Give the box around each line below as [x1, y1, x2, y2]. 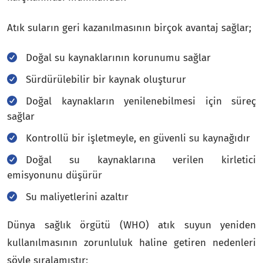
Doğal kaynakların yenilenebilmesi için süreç [26, 95, 256, 107]
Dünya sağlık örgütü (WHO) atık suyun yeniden [7, 218, 256, 231]
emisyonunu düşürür [7, 168, 102, 181]
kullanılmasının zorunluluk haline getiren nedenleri [7, 236, 256, 249]
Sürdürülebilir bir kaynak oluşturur [26, 73, 186, 86]
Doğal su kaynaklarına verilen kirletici [26, 153, 256, 166]
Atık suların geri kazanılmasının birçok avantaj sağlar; [7, 21, 251, 34]
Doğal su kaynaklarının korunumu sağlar [26, 51, 211, 64]
